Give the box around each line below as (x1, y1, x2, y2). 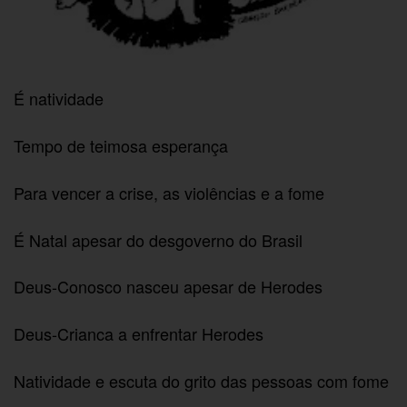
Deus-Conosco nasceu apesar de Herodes (14, 274, 323, 299)
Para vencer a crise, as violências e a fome (14, 180, 325, 204)
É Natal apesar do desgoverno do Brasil (14, 227, 303, 252)
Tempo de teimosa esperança (14, 133, 229, 157)
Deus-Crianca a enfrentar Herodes (14, 322, 264, 346)
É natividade (14, 86, 104, 111)
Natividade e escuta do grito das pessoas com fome (14, 368, 390, 392)
